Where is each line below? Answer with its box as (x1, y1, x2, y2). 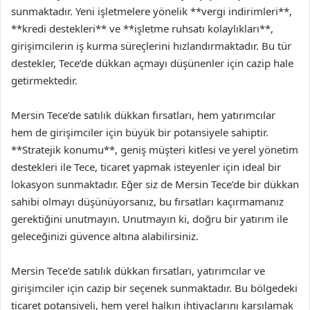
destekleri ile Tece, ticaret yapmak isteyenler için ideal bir (11, 160, 281, 174)
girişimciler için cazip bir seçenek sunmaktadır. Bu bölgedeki (11, 281, 298, 295)
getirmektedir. (11, 73, 77, 87)
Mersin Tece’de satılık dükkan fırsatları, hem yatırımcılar (11, 108, 275, 122)
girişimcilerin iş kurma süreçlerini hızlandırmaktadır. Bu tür (11, 39, 291, 53)
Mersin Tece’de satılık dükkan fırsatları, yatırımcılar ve (11, 264, 265, 277)
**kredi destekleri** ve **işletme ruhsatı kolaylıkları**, (11, 21, 273, 35)
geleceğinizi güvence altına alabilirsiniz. (11, 229, 199, 243)
